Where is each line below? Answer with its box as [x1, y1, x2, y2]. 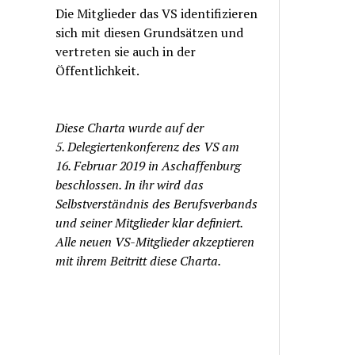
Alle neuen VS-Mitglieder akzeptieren [55, 233, 255, 250]
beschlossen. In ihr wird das [55, 176, 204, 193]
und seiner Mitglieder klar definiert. [55, 214, 243, 231]
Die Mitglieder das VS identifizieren [55, 5, 258, 22]
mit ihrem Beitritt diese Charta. [55, 252, 222, 269]
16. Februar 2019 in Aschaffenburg [55, 157, 242, 174]
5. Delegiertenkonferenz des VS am [55, 138, 240, 155]
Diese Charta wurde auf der [55, 119, 204, 136]
